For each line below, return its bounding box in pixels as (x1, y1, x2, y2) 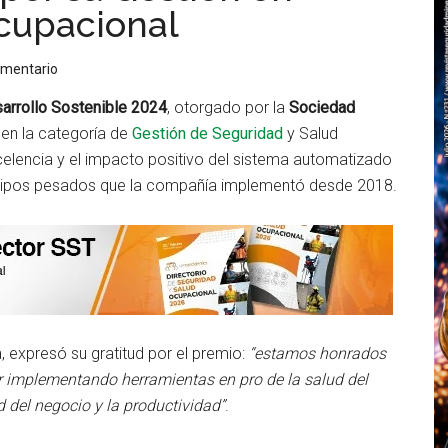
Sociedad (289, 98, 355, 117)
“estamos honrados (249, 344, 386, 363)
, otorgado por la (167, 98, 289, 117)
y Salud (287, 124, 338, 143)
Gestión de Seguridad (132, 124, 283, 143)
